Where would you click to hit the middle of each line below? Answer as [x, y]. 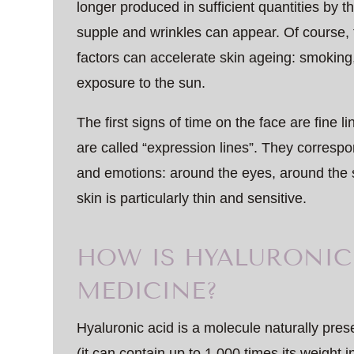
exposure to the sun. [141, 83]
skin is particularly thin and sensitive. [192, 198]
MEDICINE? [148, 290]
